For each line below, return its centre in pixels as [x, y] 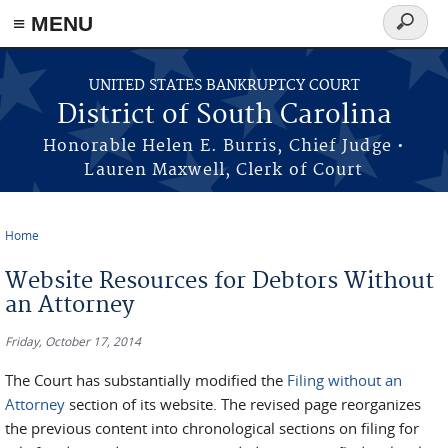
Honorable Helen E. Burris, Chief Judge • [223, 146]
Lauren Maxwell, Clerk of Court [224, 170]
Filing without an [344, 380]
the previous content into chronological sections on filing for [212, 428]
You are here [61, 250]
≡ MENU [53, 23]
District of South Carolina [224, 115]
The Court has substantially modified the [146, 380]
